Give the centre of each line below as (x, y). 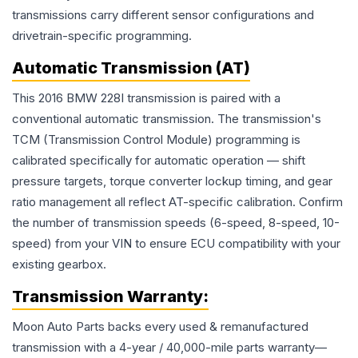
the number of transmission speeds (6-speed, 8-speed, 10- (176, 223)
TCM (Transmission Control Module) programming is (156, 140)
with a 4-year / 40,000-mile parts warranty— (204, 348)
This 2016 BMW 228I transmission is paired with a (146, 98)
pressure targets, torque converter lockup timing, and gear (172, 181)
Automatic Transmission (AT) (131, 68)
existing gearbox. (59, 265)
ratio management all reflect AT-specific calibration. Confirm (177, 202)
